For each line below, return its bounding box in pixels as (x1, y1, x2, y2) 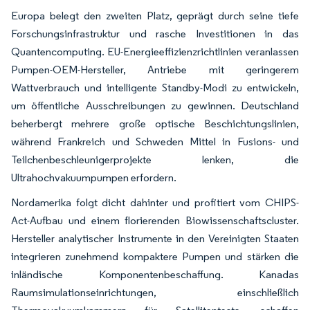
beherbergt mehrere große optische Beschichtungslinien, (11, 116, 299, 130)
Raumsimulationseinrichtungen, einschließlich (11, 285, 299, 299)
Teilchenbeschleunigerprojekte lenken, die (11, 152, 299, 166)
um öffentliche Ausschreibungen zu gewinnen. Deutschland (11, 98, 299, 112)
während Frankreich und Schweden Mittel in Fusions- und (11, 134, 299, 148)
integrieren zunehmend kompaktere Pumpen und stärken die (11, 249, 299, 263)
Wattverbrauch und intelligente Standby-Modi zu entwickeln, (11, 80, 299, 94)
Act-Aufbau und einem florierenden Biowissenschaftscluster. (11, 213, 299, 227)
